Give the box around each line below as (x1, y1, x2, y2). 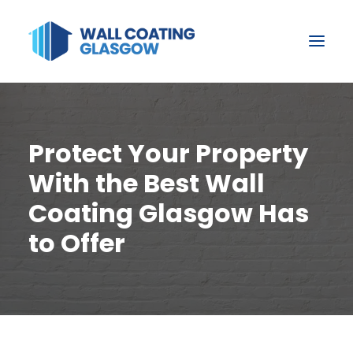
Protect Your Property (28, 136, 308, 171)
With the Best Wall (28, 165, 265, 201)
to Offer (28, 225, 125, 261)
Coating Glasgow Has (28, 195, 309, 231)
